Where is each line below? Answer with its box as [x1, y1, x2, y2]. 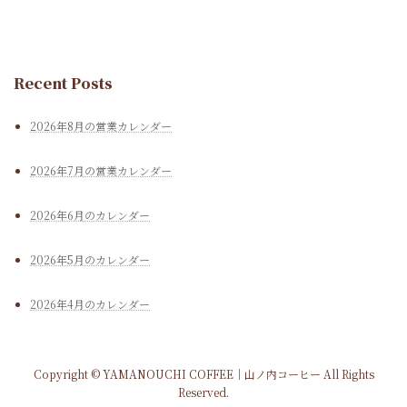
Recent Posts [14, 73, 113, 94]
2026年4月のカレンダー [30, 296, 150, 313]
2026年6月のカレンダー [30, 207, 150, 223]
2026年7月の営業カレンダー [30, 163, 172, 179]
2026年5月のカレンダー [30, 252, 150, 268]
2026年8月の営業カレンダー [30, 118, 172, 134]
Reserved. [178, 384, 229, 401]
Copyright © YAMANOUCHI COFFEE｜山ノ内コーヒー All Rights [33, 366, 374, 382]
